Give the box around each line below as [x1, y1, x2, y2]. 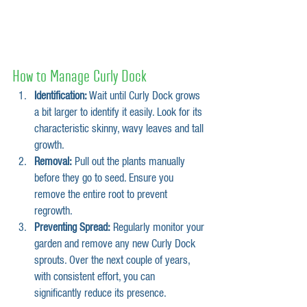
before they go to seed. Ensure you [34, 173, 176, 184]
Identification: [34, 91, 87, 101]
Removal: [34, 157, 72, 167]
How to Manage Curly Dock [12, 64, 147, 87]
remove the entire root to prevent [34, 190, 170, 200]
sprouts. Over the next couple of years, [34, 256, 193, 266]
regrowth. [34, 206, 73, 217]
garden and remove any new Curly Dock [34, 239, 198, 249]
